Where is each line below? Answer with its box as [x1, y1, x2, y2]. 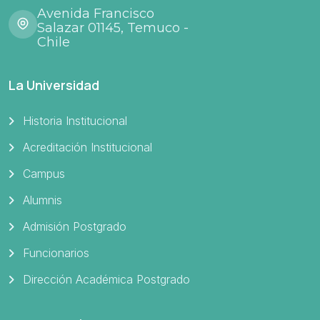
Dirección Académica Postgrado [23, 272, 190, 287]
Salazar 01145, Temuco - [37, 20, 189, 36]
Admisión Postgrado [23, 219, 126, 234]
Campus [23, 166, 65, 181]
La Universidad [9, 76, 99, 94]
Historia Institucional [23, 114, 127, 129]
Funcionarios [23, 246, 89, 261]
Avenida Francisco [37, 6, 154, 22]
